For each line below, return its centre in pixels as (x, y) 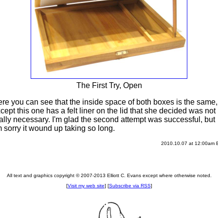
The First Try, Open (109, 86)
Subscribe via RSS (130, 186)
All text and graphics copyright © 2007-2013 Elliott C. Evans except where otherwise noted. (109, 176)
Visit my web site (86, 186)
